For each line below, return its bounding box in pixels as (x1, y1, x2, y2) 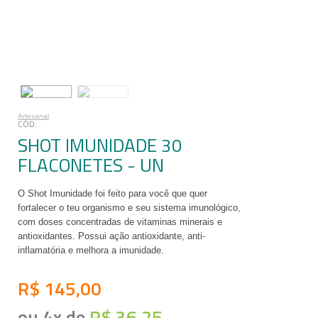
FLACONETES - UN (18, 151, 164, 179)
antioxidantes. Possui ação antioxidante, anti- (18, 231, 205, 241)
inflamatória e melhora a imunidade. (18, 245, 164, 256)
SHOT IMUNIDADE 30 (18, 131, 182, 159)
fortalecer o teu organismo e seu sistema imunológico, (18, 202, 241, 213)
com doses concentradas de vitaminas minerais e (18, 216, 222, 227)
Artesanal (18, 112, 49, 120)
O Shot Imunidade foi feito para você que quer (18, 188, 207, 199)
